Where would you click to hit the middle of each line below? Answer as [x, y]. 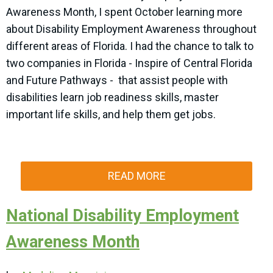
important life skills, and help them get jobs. [112, 115]
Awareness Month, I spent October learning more [124, 12]
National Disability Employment [122, 216]
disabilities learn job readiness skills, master [112, 97]
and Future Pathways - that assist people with [117, 80]
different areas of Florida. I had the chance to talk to [130, 46]
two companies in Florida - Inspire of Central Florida [129, 63]
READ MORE [136, 176]
